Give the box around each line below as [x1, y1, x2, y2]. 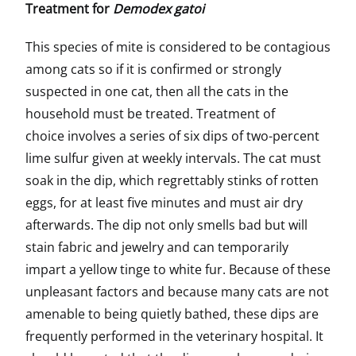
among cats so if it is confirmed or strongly [25, 60, 281, 78]
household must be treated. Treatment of [25, 105, 275, 122]
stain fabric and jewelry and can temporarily [25, 238, 288, 256]
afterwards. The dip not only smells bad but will [25, 216, 308, 234]
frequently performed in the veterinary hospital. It [25, 327, 323, 345]
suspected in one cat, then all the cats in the [25, 83, 288, 100]
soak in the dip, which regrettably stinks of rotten [25, 172, 319, 189]
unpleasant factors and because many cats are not [25, 283, 329, 300]
